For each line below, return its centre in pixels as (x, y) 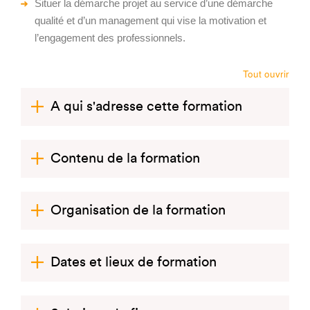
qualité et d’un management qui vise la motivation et (151, 20)
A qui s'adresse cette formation (146, 107)
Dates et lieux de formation (134, 262)
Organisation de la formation (138, 210)
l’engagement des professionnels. (110, 38)
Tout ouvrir (266, 74)
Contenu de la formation (125, 158)
